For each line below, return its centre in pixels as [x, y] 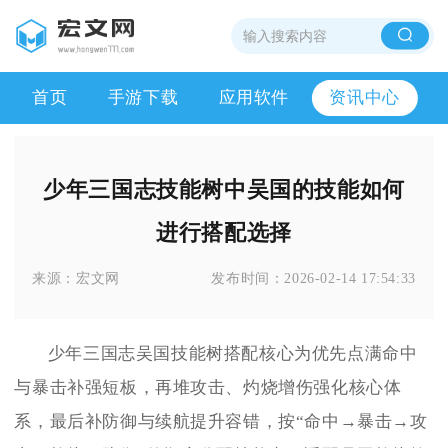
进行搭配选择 [224, 232]
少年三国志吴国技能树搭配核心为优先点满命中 [232, 353]
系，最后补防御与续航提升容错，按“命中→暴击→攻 [221, 421]
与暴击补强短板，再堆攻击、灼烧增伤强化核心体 [208, 387]
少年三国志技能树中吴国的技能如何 [224, 189]
